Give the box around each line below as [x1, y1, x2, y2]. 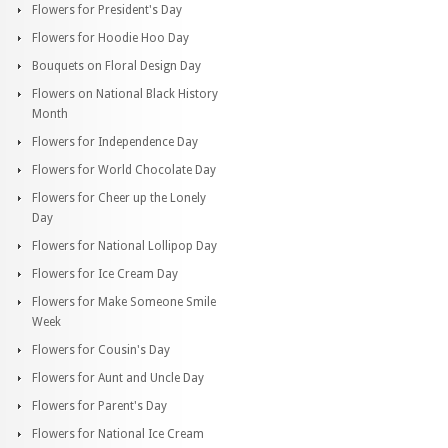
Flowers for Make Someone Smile [32, 294, 216, 309]
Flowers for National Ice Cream [32, 426, 204, 441]
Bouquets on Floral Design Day [32, 58, 201, 73]
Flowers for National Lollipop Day [32, 238, 217, 253]
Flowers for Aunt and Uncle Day [32, 370, 204, 385]
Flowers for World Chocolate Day [32, 162, 216, 177]
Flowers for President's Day [32, 2, 182, 17]
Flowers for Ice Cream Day [32, 266, 178, 281]
